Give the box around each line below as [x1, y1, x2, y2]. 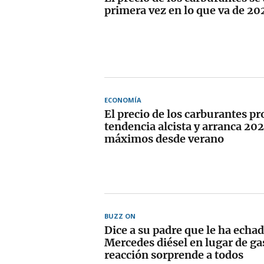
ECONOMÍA [104, 95, 141, 104]
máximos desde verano [104, 131, 224, 146]
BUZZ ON [104, 211, 136, 220]
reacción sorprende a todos [104, 247, 243, 262]
